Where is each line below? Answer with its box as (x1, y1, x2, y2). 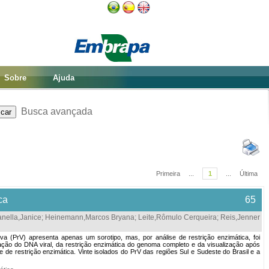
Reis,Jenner (220, 213, 260, 222)
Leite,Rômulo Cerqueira (138, 213, 217, 222)
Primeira (156, 170, 180, 177)
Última (240, 170, 258, 177)
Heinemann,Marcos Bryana (45, 213, 134, 222)
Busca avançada (20, 106, 92, 116)
